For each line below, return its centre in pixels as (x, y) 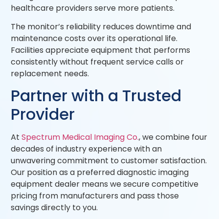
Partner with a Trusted (96, 96)
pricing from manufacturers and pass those (95, 196)
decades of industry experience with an (87, 149)
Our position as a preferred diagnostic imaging (100, 173)
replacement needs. (50, 74)
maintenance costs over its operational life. (94, 39)
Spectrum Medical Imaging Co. (80, 137)
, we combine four (173, 137)
